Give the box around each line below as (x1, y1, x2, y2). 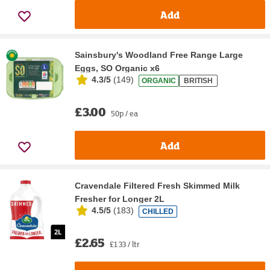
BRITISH (184, 76, 213, 85)
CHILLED (142, 207, 174, 216)
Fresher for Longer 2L (75, 194, 165, 204)
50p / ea (111, 108, 138, 119)
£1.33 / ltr (110, 239, 140, 250)
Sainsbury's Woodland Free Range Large (75, 50, 243, 60)
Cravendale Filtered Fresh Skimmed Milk (75, 181, 240, 191)
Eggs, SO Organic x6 (75, 63, 160, 74)
